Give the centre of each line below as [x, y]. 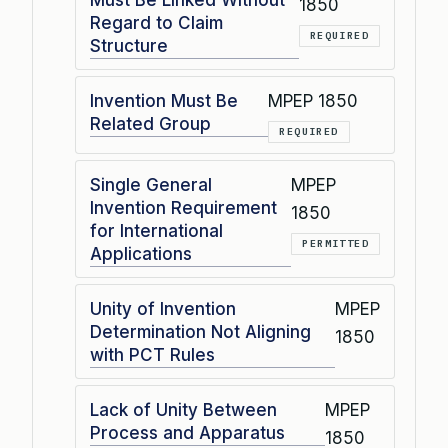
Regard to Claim [156, 23]
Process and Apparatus [187, 433]
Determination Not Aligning [200, 332]
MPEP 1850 [313, 101]
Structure [129, 46]
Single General [151, 185]
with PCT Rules [152, 355]
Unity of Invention [163, 309]
